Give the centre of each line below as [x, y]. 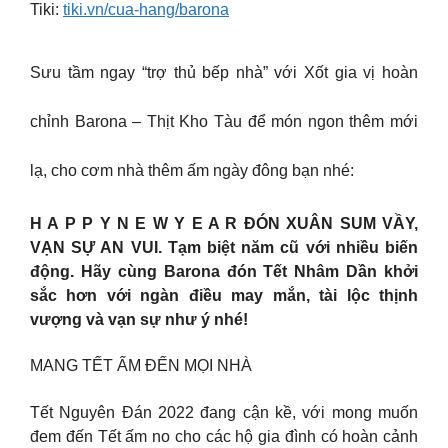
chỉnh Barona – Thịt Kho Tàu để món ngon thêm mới [224, 121]
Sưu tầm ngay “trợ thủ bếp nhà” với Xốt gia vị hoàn [224, 72]
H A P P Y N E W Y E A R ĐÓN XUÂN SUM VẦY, [224, 223]
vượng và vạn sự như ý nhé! [139, 319]
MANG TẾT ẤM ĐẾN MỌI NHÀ [141, 366]
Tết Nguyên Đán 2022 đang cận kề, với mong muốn [224, 412]
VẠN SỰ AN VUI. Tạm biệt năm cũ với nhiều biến [224, 247]
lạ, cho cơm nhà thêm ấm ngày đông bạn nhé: [192, 170]
